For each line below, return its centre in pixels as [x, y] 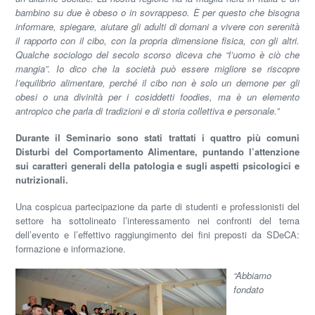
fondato [249, 290]
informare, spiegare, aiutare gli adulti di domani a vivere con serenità [157, 27]
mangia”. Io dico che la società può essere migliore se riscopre [157, 69]
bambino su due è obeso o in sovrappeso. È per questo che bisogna [157, 13]
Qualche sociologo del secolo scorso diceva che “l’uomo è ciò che [157, 55]
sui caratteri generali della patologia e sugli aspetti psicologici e [157, 166]
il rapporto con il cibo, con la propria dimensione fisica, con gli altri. [157, 41]
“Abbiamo [253, 276]
